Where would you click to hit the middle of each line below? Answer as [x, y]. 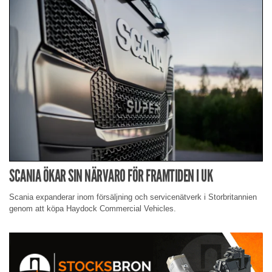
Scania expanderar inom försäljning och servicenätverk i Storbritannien [133, 197]
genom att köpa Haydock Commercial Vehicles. [93, 208]
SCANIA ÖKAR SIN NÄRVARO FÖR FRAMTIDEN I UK [111, 176]
